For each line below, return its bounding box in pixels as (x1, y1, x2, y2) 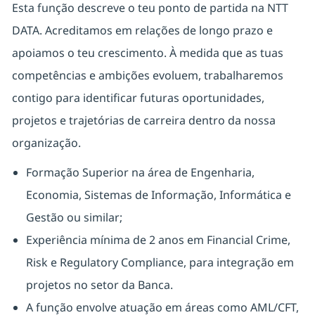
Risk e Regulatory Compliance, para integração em (25, 255, 294, 271)
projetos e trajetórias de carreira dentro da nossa (11, 112, 276, 129)
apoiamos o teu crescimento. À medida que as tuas (11, 45, 283, 61)
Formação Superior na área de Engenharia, (25, 165, 255, 181)
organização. (11, 135, 81, 151)
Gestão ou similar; (25, 210, 122, 226)
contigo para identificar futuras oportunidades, (11, 90, 264, 106)
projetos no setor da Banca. (25, 277, 173, 293)
